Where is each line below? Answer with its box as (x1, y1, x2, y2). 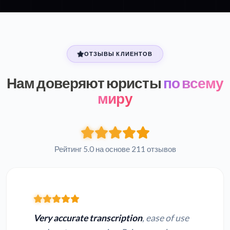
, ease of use (142, 212, 189, 223)
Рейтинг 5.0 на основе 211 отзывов (54, 144, 176, 154)
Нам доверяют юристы (6, 73, 161, 91)
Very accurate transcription (33, 212, 142, 223)
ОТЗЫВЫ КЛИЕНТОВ (84, 50, 153, 57)
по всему (161, 73, 224, 91)
